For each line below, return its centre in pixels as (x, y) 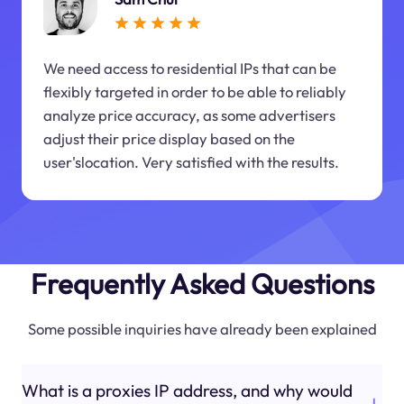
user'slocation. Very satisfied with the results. (191, 162)
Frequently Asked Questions (202, 283)
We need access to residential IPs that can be (189, 69)
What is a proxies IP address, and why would (187, 391)
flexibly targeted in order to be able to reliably (194, 92)
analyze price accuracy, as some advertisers (189, 115)
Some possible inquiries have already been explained (202, 328)
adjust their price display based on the (169, 139)
